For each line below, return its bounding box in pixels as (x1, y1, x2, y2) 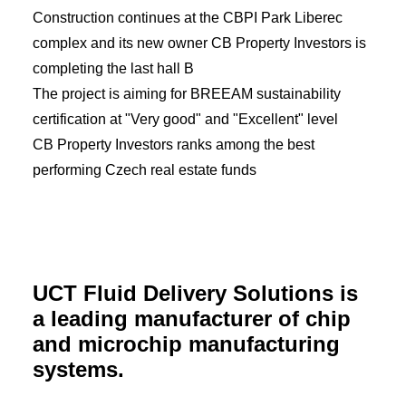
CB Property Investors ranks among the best (33, 137, 314, 152)
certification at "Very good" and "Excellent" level (33, 111, 338, 127)
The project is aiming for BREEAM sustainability (33, 86, 341, 101)
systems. (33, 357, 124, 382)
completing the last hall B (33, 61, 194, 76)
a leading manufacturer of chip (33, 306, 351, 331)
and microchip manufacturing (33, 332, 340, 356)
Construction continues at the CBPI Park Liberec (33, 10, 343, 25)
